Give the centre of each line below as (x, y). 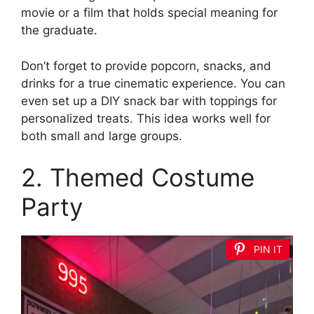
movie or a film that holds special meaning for (149, 13)
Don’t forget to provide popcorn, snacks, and (146, 66)
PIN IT (268, 250)
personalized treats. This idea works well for (146, 118)
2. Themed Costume (138, 178)
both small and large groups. (102, 136)
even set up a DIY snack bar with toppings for (149, 101)
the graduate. (59, 30)
